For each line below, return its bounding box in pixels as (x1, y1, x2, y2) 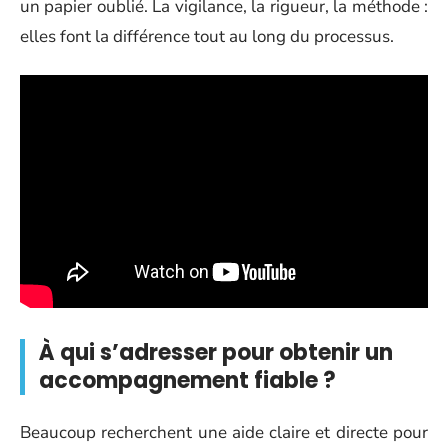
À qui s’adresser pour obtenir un (39, 337, 393, 369)
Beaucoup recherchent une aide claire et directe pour (20, 420, 428, 444)
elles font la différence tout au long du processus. (20, 25, 394, 48)
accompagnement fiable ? (39, 365, 336, 397)
